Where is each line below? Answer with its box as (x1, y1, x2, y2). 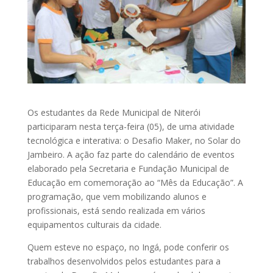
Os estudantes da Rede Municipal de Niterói (27, 106, 200, 118)
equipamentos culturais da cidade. (27, 218, 161, 230)
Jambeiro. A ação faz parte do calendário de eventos (27, 148, 235, 160)
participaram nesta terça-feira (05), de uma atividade (27, 120, 235, 132)
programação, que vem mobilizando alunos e (27, 190, 207, 202)
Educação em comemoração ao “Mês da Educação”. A (27, 176, 243, 188)
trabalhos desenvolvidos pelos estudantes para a (27, 255, 221, 267)
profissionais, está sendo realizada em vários (27, 204, 205, 216)
